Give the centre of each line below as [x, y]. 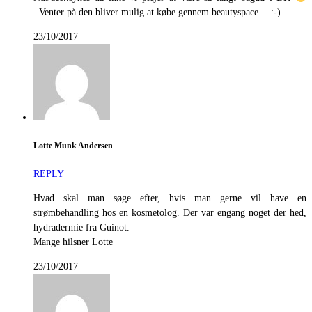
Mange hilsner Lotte [73, 242]
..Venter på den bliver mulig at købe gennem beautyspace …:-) [157, 13]
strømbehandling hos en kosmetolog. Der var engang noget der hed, [170, 213]
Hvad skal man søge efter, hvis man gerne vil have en [170, 198]
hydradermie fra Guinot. [81, 228]
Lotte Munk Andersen [73, 146]
